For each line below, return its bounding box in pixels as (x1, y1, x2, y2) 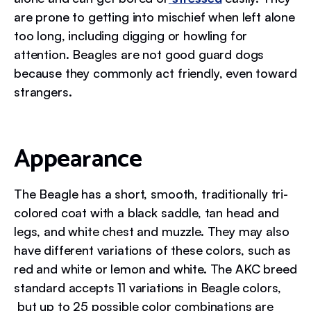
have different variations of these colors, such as (14, 242, 291, 258)
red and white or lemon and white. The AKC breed (14, 261, 297, 276)
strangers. (14, 84, 72, 99)
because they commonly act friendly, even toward (14, 65, 297, 81)
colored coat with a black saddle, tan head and (14, 205, 279, 220)
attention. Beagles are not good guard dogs (14, 47, 264, 62)
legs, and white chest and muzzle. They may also (14, 224, 289, 239)
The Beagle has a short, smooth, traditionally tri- (14, 186, 288, 201)
